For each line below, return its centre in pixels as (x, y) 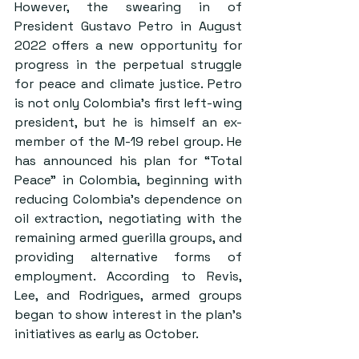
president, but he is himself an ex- (128, 123)
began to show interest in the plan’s (128, 315)
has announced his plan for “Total (128, 161)
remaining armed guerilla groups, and (128, 238)
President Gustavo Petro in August (128, 26)
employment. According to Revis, (128, 276)
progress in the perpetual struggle (128, 65)
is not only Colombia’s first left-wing (128, 103)
